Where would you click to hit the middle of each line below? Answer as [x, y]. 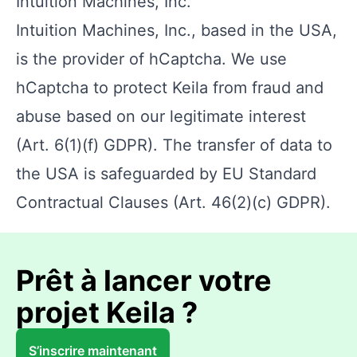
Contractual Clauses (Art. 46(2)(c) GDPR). [173, 202]
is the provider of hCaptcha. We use [151, 59]
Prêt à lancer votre [144, 280]
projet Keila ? [107, 312]
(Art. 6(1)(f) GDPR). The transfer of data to [174, 145]
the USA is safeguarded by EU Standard [166, 174]
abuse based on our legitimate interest [161, 116]
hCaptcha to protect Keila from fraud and [170, 88]
